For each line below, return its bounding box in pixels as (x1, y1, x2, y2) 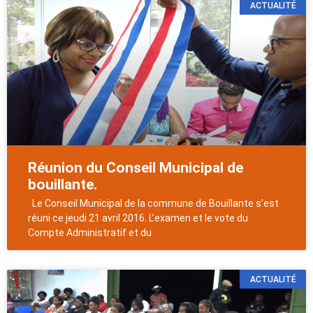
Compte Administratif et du (28, 227, 152, 239)
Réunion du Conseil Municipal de (28, 159, 243, 177)
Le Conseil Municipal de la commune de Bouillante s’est (28, 198, 279, 210)
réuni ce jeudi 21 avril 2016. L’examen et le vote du (28, 212, 248, 224)
